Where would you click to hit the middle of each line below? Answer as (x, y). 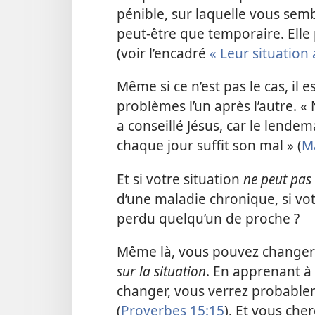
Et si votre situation (180, 179)
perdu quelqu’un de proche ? (208, 218)
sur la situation (161, 271)
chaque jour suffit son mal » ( (209, 146)
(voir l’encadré (163, 53)
